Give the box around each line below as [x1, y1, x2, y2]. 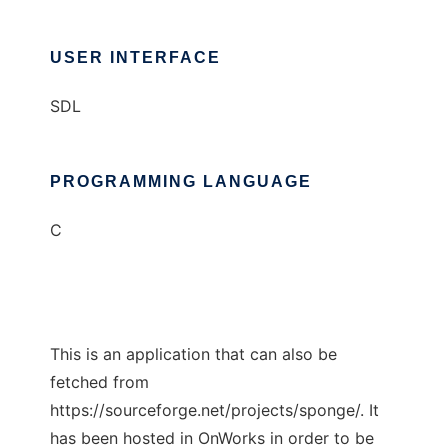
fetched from [50, 372, 149, 393]
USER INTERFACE [50, 49, 221, 67]
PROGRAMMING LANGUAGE [50, 173, 312, 191]
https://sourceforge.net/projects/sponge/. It [50, 400, 379, 421]
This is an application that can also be [50, 344, 337, 365]
